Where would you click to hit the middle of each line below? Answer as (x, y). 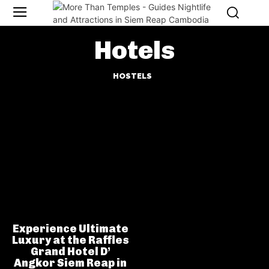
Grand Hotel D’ (70, 252)
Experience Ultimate (70, 229)
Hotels (134, 51)
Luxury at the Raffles (70, 240)
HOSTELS (132, 76)
